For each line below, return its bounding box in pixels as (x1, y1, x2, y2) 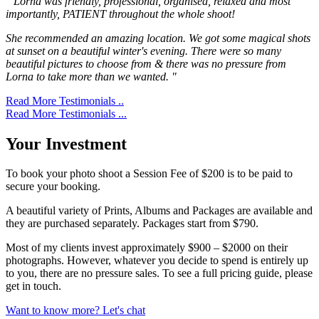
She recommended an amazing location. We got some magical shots (6, 31, 310, 44)
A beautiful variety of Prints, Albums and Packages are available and (6, 204, 313, 217)
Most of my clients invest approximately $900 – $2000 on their (6, 241, 288, 254)
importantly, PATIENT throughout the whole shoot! (6, 7, 235, 20)
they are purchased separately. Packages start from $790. (6, 217, 258, 230)
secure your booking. (6, 180, 100, 193)
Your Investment (6, 134, 127, 153)
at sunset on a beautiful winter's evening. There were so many (6, 44, 281, 57)
